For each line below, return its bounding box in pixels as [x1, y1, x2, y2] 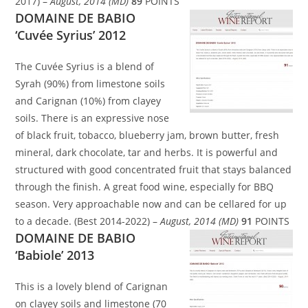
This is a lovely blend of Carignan [15, 280, 168, 294]
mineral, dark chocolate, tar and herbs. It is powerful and [15, 146, 278, 159]
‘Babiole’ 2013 [15, 247, 95, 264]
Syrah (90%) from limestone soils [15, 77, 166, 91]
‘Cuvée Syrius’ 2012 [15, 27, 126, 44]
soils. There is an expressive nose [15, 111, 170, 125]
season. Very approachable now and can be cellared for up [15, 197, 287, 211]
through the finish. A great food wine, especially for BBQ [15, 180, 274, 194]
